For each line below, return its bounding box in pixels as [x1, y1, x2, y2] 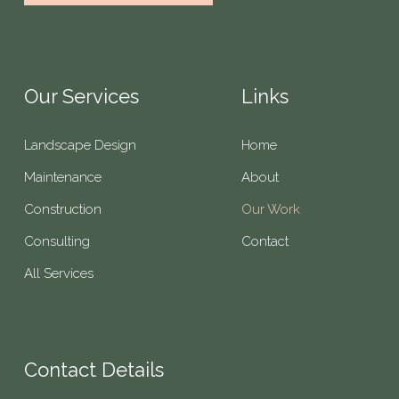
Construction [23, 200, 102, 217]
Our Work [241, 200, 301, 217]
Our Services [23, 84, 139, 108]
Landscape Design [23, 136, 136, 153]
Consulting [23, 232, 90, 249]
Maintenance [23, 168, 102, 185]
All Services [23, 265, 94, 281]
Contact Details [23, 357, 164, 381]
